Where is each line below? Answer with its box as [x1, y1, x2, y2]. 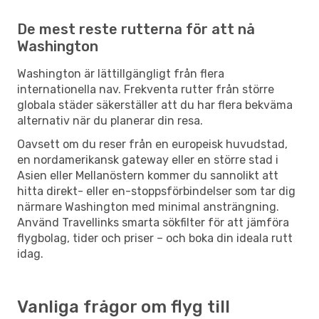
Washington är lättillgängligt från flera [17, 66, 224, 80]
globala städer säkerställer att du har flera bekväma [17, 98, 293, 112]
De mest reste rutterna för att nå [17, 20, 255, 38]
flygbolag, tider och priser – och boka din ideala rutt [17, 231, 293, 245]
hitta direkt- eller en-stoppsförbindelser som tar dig [17, 184, 296, 198]
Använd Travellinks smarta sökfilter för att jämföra [17, 215, 289, 229]
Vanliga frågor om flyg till [17, 296, 230, 317]
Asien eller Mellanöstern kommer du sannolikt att [17, 168, 278, 182]
